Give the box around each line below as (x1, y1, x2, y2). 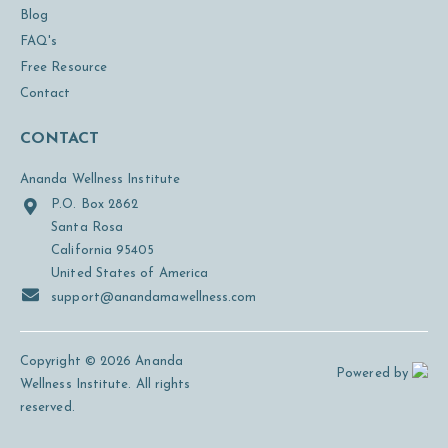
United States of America (51, 267, 209, 280)
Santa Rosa (51, 221, 124, 234)
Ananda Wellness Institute (20, 173, 180, 186)
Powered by (336, 367, 412, 381)
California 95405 (51, 244, 155, 257)
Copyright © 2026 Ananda (20, 355, 183, 368)
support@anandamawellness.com (51, 291, 257, 304)
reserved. (20, 401, 75, 414)
